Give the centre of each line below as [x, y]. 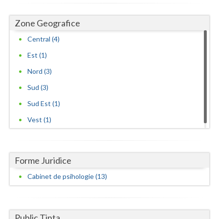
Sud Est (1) [44, 103]
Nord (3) [40, 71]
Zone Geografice [47, 23]
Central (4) [44, 39]
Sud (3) [38, 87]
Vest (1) [39, 119]
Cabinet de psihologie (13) [67, 176]
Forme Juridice [43, 160]
